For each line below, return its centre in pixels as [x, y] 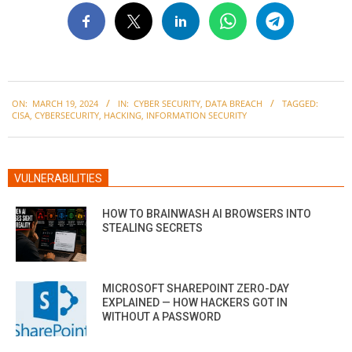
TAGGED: [300, 103]
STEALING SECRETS [152, 227]
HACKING [123, 115]
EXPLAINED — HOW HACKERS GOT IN [195, 302]
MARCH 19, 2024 [65, 103]
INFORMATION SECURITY [196, 115]
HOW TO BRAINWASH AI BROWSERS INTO [207, 213]
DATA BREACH [234, 103]
